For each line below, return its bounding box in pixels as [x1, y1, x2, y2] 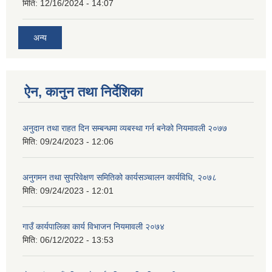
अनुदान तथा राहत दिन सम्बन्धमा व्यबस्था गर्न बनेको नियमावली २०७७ [22, 123, 227, 133]
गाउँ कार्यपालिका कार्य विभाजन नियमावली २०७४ [22, 221, 165, 231]
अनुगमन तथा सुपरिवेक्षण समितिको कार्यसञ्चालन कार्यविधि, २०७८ [22, 172, 217, 182]
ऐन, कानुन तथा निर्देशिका [24, 84, 143, 100]
